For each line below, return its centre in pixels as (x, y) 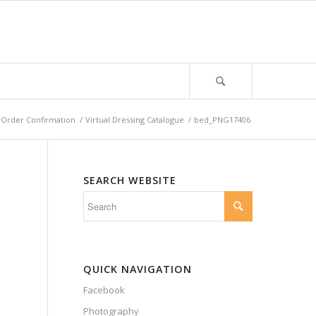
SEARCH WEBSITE (129, 180)
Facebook (104, 290)
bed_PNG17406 (222, 120)
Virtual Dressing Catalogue (134, 120)
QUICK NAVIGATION (137, 269)
